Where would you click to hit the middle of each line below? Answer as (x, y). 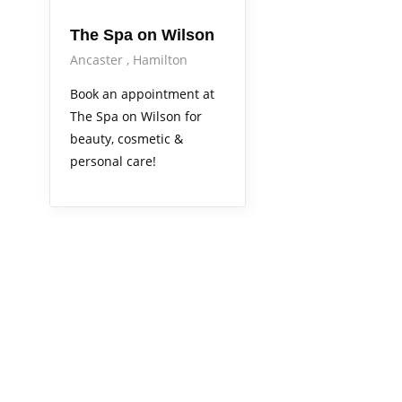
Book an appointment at (142, 93)
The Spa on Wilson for (136, 116)
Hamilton (160, 59)
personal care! (113, 161)
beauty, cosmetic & (127, 138)
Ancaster (98, 59)
